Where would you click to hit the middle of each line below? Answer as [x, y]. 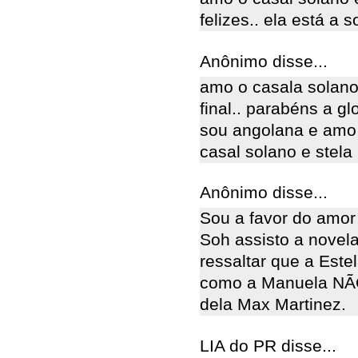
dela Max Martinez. [273, 305]
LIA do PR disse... [268, 346]
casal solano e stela [276, 151]
